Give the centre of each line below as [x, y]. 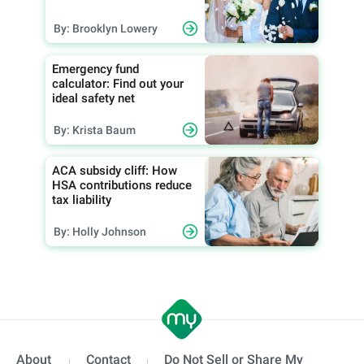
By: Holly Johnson [100, 231]
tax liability [82, 199]
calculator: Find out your [118, 83]
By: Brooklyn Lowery [106, 28]
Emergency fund [95, 69]
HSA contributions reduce [122, 185]
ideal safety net [93, 98]
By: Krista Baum [95, 130]
